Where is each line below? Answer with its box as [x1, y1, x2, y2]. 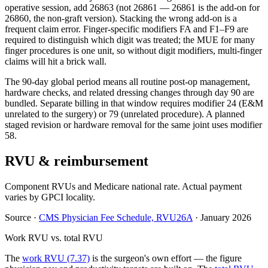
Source [5, 212, 31, 223]
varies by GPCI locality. [5, 192, 95, 203]
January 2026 [200, 212, 251, 223]
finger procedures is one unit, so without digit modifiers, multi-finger [5, 45, 262, 56]
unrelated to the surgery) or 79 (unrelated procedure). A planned [5, 109, 245, 120]
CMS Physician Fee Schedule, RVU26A [39, 212, 193, 223]
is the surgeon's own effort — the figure [90, 253, 242, 264]
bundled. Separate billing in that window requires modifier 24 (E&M [5, 98, 263, 109]
